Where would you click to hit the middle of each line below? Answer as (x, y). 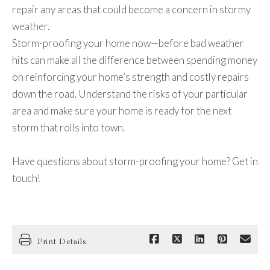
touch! (27, 178)
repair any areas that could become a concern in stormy (131, 10)
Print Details (61, 241)
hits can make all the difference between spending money (134, 60)
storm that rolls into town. (69, 128)
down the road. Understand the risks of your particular (130, 94)
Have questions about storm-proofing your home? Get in (135, 162)
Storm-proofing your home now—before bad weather (128, 43)
